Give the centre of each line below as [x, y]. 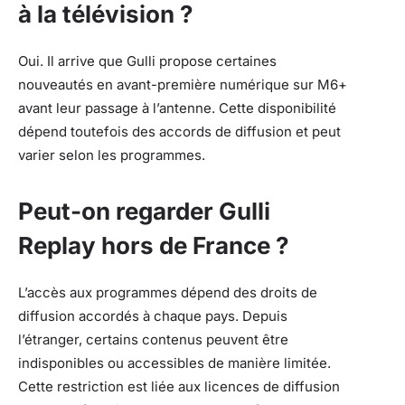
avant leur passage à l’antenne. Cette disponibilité [177, 108]
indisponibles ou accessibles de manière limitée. [174, 363]
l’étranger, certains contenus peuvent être [153, 339]
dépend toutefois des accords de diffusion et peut [179, 131]
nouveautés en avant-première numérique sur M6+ [183, 84]
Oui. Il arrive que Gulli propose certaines [147, 61]
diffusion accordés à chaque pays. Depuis [153, 316]
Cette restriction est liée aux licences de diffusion [179, 386]
